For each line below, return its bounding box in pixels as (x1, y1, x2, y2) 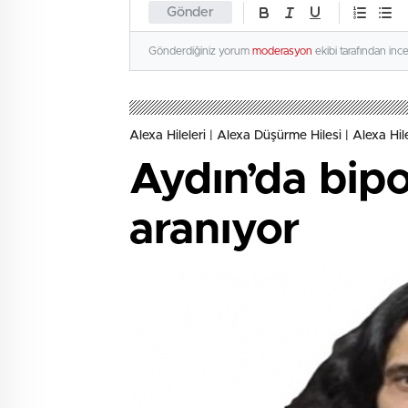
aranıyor (129, 209, 300, 253)
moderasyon (252, 46, 312, 57)
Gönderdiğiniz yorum (148, 46, 252, 57)
